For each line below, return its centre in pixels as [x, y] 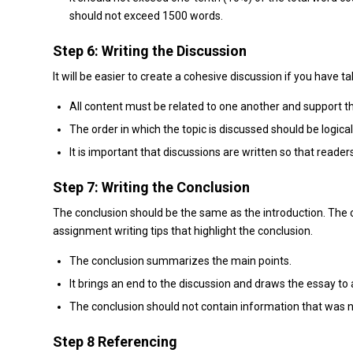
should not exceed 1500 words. [146, 16]
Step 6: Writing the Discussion [150, 51]
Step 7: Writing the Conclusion [151, 188]
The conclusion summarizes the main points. [180, 261]
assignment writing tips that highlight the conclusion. [183, 231]
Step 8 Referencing [115, 342]
